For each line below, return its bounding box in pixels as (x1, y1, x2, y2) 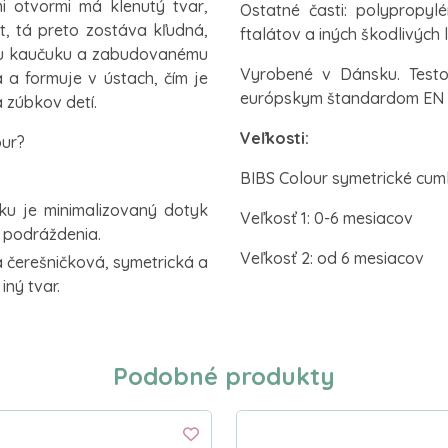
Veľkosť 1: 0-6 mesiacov (240, 207, 413, 228)
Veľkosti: (240, 127, 309, 148)
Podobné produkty (113, 360, 335, 391)
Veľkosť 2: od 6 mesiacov (240, 247, 424, 268)
